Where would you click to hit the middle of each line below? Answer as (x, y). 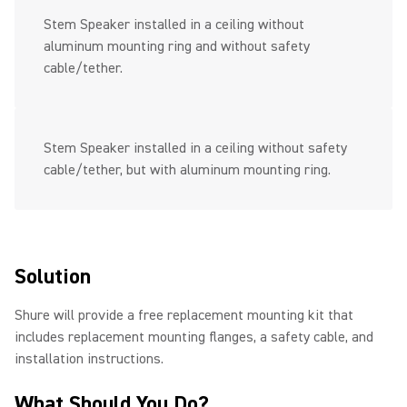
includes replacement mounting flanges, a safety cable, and (194, 337)
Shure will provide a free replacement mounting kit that (184, 315)
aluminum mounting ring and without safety (177, 46)
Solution (58, 277)
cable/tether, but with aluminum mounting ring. (189, 170)
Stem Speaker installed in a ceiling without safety (195, 148)
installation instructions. (91, 359)
